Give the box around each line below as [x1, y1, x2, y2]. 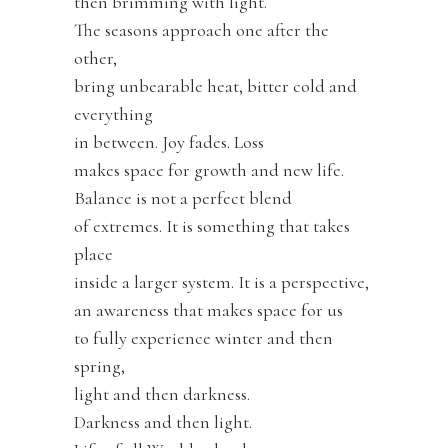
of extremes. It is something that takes [74, 214, 350, 237]
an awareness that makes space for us [74, 298, 343, 321]
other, [74, 46, 117, 69]
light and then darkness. [74, 382, 250, 405]
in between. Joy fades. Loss [74, 130, 264, 153]
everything [74, 102, 153, 125]
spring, [74, 354, 125, 377]
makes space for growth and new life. [74, 158, 344, 181]
